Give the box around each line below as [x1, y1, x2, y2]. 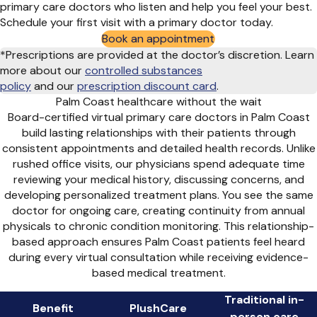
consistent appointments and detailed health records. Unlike [1, 141, 316, 156]
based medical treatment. [91, 265, 226, 281]
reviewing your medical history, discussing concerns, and [13, 172, 304, 188]
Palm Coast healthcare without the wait [55, 94, 262, 110]
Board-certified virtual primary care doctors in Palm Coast [7, 110, 310, 125]
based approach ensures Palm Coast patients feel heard [12, 234, 305, 250]
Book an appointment [102, 31, 215, 47]
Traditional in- [224, 292, 304, 308]
